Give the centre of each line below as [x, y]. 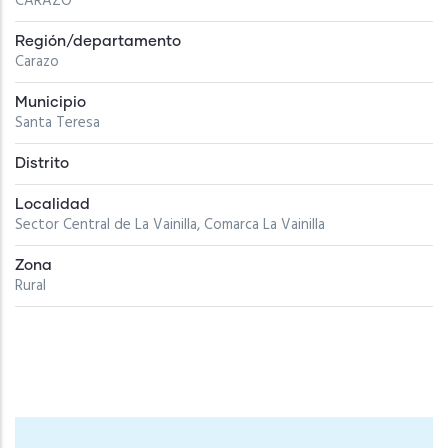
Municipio [50, 102]
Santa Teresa [57, 123]
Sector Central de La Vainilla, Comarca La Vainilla [170, 225]
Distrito [42, 163]
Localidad [52, 204]
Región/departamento [98, 41]
